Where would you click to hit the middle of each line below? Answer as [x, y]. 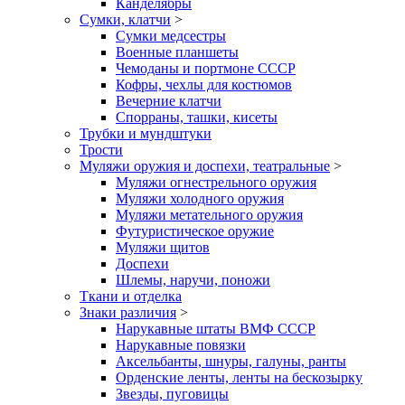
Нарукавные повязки [181, 344]
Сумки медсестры [171, 35]
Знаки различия [128, 312]
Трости [101, 149]
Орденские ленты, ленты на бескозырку [239, 377]
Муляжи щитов [163, 247]
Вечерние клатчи [169, 100]
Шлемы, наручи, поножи [193, 279]
